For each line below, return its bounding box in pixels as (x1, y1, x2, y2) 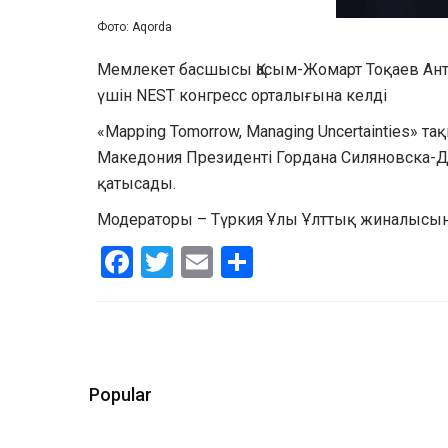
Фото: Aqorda (97, 20, 172, 35)
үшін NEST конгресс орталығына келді (97, 86, 387, 106)
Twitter (173, 240, 271, 279)
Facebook (133, 240, 266, 279)
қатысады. (97, 174, 176, 194)
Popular (89, 383, 152, 405)
